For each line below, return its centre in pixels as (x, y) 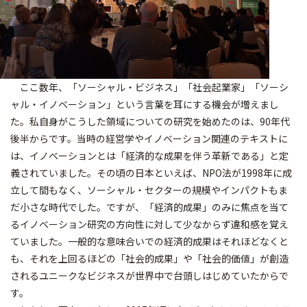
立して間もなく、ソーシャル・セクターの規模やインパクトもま (149, 189)
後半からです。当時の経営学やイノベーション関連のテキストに (149, 138)
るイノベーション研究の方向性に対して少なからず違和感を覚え (149, 224)
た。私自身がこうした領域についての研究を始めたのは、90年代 (150, 121)
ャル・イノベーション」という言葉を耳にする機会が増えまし (145, 104)
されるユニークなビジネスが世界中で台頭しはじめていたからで (149, 275)
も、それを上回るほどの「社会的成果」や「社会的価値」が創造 (149, 258)
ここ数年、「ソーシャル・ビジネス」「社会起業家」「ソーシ (149, 87)
